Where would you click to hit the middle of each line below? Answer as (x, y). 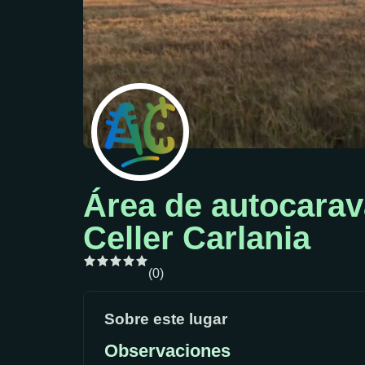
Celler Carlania (197, 238)
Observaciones (167, 350)
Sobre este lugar (166, 319)
